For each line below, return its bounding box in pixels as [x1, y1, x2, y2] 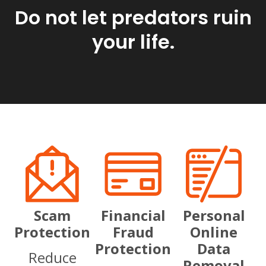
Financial [100, 205, 166, 225]
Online [190, 221, 237, 242]
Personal [182, 205, 245, 225]
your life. [91, 28, 175, 55]
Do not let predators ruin [14, 4, 252, 31]
